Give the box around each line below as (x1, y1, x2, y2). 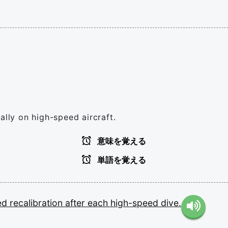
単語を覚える (95, 155, 146, 164)
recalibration (10, 197, 65, 208)
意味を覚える (95, 136, 146, 146)
